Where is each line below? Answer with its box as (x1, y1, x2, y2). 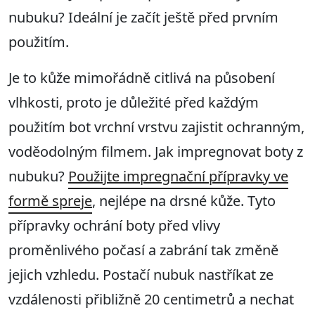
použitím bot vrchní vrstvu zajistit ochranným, (8, 117, 304, 137)
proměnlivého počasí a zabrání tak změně (8, 240, 278, 260)
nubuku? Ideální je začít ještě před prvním (8, 8, 278, 27)
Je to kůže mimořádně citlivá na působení (8, 68, 275, 88)
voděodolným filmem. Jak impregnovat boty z (8, 142, 303, 162)
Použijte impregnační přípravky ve (68, 167, 288, 186)
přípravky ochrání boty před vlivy (8, 216, 220, 236)
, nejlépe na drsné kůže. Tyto (92, 191, 276, 211)
